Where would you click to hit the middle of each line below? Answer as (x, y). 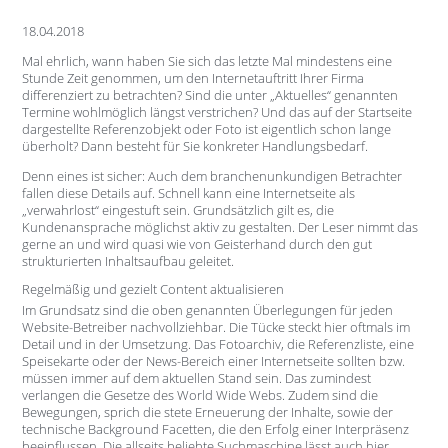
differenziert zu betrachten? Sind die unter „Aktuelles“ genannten (209, 94)
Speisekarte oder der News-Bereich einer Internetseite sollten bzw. (213, 361)
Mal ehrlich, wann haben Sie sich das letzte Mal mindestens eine (206, 60)
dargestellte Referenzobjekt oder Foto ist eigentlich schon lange (206, 128)
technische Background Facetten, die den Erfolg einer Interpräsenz (215, 429)
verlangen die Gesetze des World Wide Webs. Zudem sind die (199, 395)
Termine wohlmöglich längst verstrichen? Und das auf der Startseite (216, 111)
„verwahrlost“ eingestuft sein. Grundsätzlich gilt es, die (177, 209)
